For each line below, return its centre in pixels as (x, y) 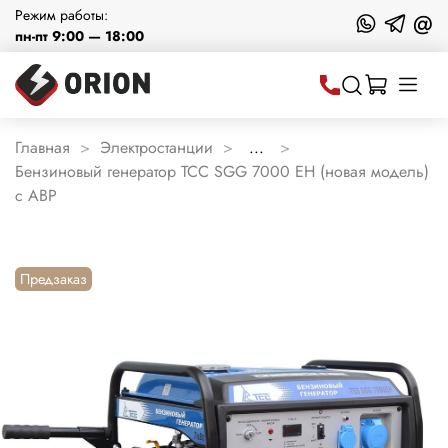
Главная (42, 147)
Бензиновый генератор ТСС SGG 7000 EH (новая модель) (222, 171)
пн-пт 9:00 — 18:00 (79, 36)
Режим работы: (61, 15)
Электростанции (156, 147)
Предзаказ (54, 278)
